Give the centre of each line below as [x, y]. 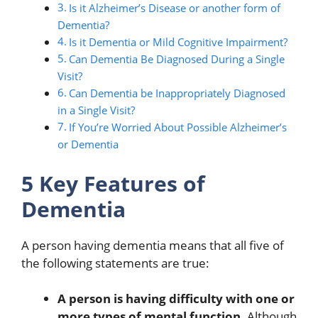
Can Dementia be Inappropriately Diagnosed [177, 93]
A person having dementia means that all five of [153, 245]
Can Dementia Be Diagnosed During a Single [177, 59]
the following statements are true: [115, 263]
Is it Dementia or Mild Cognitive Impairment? [179, 42]
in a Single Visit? [96, 110]
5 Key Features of [113, 183]
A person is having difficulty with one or [176, 299]
